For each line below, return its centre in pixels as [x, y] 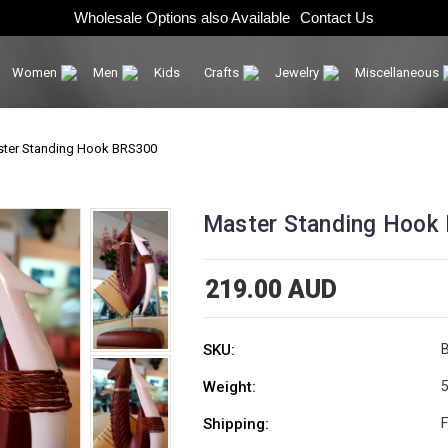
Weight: [229, 387]
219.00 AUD [270, 289]
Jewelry [298, 72]
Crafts [222, 72]
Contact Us [337, 17]
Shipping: [235, 424]
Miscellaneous [398, 72]
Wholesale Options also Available [184, 17]
